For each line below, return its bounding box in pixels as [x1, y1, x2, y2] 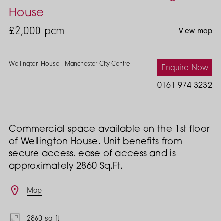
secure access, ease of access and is [9, 149, 176, 159]
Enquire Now [161, 62, 208, 73]
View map [179, 26, 212, 36]
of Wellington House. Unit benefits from [9, 137, 183, 147]
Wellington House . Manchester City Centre [9, 59, 130, 68]
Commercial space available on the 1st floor [9, 124, 210, 134]
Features [8, 184, 37, 193]
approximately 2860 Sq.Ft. [9, 161, 123, 171]
